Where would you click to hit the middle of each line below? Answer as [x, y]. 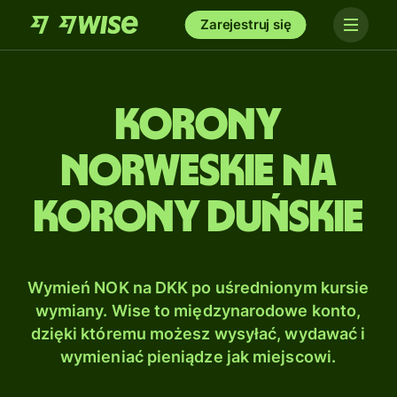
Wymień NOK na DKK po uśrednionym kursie [198, 288]
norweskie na [198, 172]
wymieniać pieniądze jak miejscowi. [198, 357]
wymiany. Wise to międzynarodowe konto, [198, 311]
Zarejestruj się [246, 24]
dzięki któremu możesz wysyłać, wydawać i [198, 334]
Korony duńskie [198, 218]
